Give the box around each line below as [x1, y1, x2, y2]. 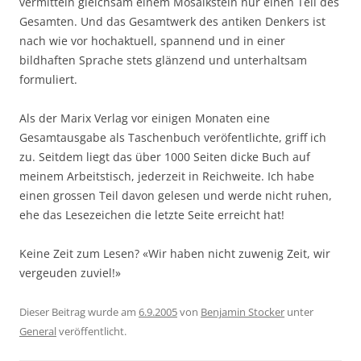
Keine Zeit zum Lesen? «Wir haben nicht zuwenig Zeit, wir [19, 245, 330, 261]
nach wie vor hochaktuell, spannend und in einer [19, 32, 285, 48]
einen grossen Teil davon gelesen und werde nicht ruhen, [19, 187, 332, 203]
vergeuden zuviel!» [19, 264, 121, 280]
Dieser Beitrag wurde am [19, 304, 139, 319]
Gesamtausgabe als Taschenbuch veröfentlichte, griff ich [19, 129, 326, 145]
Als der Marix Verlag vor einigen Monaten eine [19, 110, 270, 126]
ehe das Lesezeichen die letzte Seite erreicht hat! [19, 206, 284, 222]
